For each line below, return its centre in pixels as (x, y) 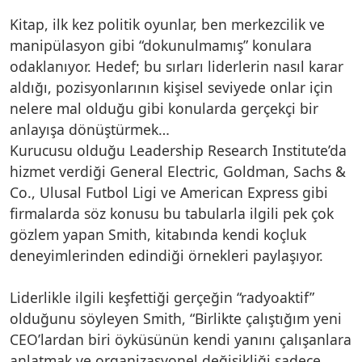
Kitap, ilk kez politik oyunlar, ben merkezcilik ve (167, 24)
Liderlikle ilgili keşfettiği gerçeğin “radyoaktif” (162, 297)
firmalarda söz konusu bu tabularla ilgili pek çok (172, 213)
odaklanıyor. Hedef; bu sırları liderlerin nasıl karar (177, 66)
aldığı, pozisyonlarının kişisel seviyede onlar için (171, 87)
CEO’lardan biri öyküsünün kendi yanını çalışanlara (181, 339)
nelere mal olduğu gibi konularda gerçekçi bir (164, 108)
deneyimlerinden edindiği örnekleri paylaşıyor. (166, 255)
